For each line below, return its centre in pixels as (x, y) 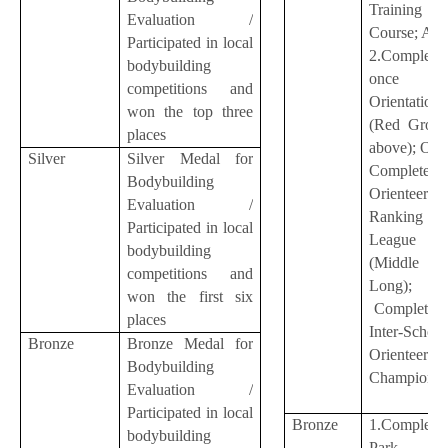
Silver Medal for (190, 159)
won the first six (190, 297)
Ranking (396, 216)
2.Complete (406, 55)
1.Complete (406, 424)
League (393, 239)
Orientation (405, 101)
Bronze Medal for (190, 344)
